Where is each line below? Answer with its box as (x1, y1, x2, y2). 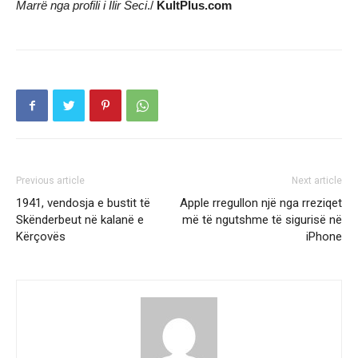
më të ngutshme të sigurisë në (182, 213, 342, 227)
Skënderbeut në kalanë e (16, 213, 144, 227)
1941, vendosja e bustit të (16, 196, 150, 210)
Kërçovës (16, 229, 66, 244)
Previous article (16, 175, 85, 186)
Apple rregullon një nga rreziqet (180, 196, 342, 210)
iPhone (306, 229, 342, 244)
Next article (292, 175, 342, 186)
